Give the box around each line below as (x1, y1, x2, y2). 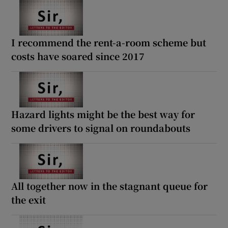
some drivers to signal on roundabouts (11, 121, 191, 134)
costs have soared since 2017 (11, 49, 145, 63)
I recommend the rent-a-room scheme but (11, 35, 207, 49)
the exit (11, 192, 46, 206)
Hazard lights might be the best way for (11, 107, 195, 121)
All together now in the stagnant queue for (11, 179, 208, 192)
